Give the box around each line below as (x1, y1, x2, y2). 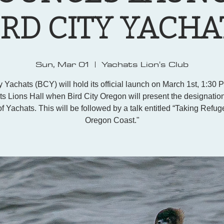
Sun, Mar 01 (35, 57, 89, 70)
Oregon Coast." (84, 116, 139, 124)
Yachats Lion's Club (101, 57, 188, 70)
